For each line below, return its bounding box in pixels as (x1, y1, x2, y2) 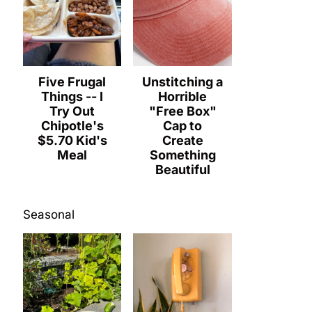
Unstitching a (142, 74, 224, 89)
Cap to (163, 118, 203, 133)
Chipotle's (40, 118, 104, 133)
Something (149, 147, 216, 162)
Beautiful (155, 162, 210, 177)
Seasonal (22, 207, 75, 221)
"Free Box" (148, 103, 217, 118)
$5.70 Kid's (37, 132, 107, 148)
